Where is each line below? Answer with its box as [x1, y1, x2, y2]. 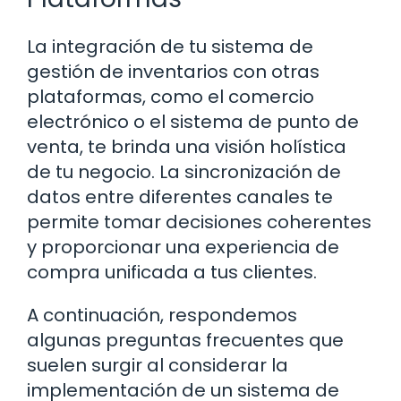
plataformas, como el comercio [27, 84, 314, 110]
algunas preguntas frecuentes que [27, 328, 344, 354]
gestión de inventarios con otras [27, 59, 320, 85]
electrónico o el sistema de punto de [27, 109, 359, 135]
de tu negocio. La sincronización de [27, 159, 341, 185]
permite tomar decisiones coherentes [27, 209, 371, 235]
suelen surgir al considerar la [27, 353, 288, 379]
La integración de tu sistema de [27, 34, 313, 60]
